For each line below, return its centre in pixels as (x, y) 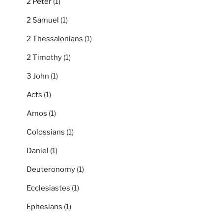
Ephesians (44, 206)
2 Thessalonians (55, 39)
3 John (38, 76)
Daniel (38, 151)
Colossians (46, 132)
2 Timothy (44, 57)
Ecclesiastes (48, 188)
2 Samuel (43, 20)
